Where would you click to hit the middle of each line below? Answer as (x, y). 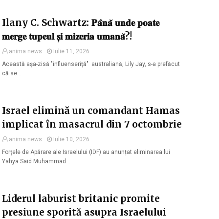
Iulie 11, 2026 (71, 51)
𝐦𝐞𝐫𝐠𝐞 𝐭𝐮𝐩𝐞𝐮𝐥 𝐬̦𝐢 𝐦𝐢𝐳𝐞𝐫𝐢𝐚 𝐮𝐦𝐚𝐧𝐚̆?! (67, 36)
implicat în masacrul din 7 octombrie (92, 124)
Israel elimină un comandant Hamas (91, 110)
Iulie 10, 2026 (71, 139)
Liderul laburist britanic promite (81, 198)
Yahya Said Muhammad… (36, 161)
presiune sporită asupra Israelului (84, 212)
